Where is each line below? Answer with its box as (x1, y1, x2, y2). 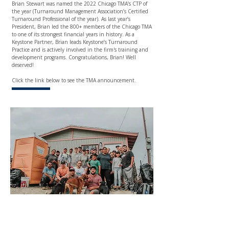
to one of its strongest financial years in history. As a (12, 31, 134, 38)
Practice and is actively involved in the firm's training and (12, 46, 148, 53)
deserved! (12, 61, 34, 68)
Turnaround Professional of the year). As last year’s (12, 15, 130, 22)
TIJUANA (61, 210, 106, 221)
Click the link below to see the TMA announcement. (12, 77, 136, 84)
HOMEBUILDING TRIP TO (20, 199, 146, 210)
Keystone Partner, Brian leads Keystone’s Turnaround (12, 38, 138, 45)
